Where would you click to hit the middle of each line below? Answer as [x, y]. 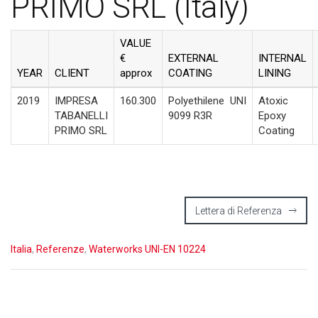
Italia [21, 249]
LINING [275, 73]
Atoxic [273, 100]
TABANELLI [81, 115]
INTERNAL [283, 58]
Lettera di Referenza [238, 210]
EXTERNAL [193, 58]
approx [136, 73]
